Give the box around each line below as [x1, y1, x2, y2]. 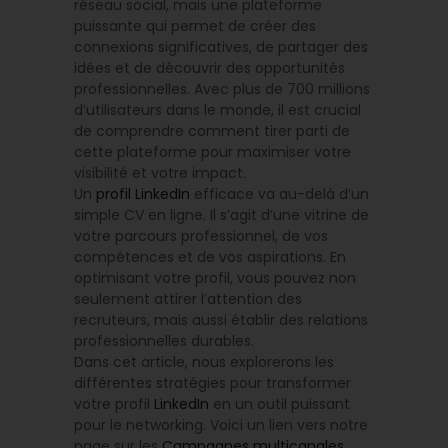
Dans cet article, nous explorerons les [74, 352, 334, 372]
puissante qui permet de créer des [74, 16, 316, 36]
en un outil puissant [209, 394, 350, 414]
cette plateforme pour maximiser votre [74, 142, 351, 162]
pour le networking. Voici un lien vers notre [74, 415, 368, 435]
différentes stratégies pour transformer [74, 373, 351, 393]
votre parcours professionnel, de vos [74, 226, 328, 246]
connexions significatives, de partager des [74, 37, 368, 57]
